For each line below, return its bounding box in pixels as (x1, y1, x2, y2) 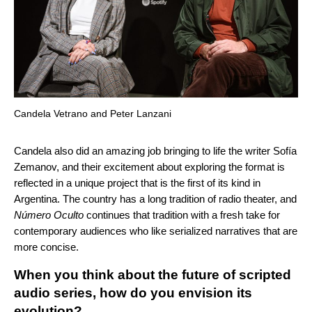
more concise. (14, 240, 79, 253)
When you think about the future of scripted (14, 267, 291, 282)
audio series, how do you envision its (14, 285, 252, 300)
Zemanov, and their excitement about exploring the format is (14, 160, 285, 173)
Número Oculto (14, 208, 84, 221)
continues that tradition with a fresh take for (84, 208, 280, 221)
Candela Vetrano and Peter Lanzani (14, 107, 171, 119)
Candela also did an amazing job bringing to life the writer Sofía (14, 144, 297, 157)
